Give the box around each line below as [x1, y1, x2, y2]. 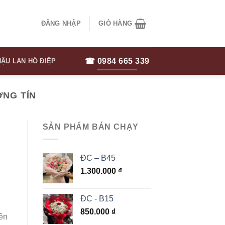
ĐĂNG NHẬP [41, 20, 81, 27]
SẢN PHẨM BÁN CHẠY [42, 123, 139, 132]
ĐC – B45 [80, 153, 116, 162]
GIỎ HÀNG [98, 20, 133, 27]
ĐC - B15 [80, 194, 114, 203]
